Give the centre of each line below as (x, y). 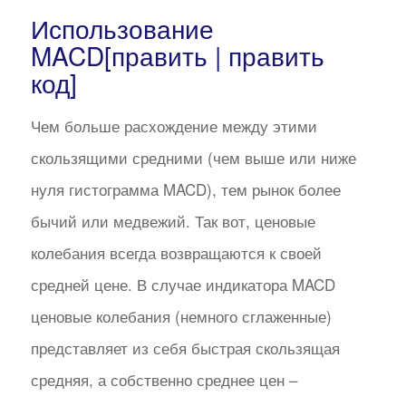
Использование (122, 29)
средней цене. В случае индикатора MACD (183, 284)
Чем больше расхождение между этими (174, 125)
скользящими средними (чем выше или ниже (193, 157)
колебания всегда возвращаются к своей (176, 252)
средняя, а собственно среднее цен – (164, 379)
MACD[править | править (177, 56)
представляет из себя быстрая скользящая (185, 347)
